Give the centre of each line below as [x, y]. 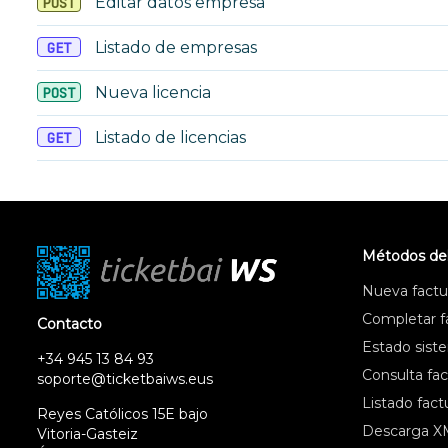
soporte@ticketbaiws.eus [125, 379]
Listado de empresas [174, 47]
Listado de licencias [168, 137]
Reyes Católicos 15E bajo [122, 414]
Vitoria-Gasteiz [87, 434]
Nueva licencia [151, 92]
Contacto [69, 324]
